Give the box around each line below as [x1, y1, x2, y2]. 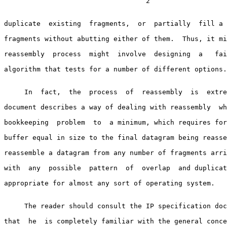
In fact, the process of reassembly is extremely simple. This [4, 88, 24, 96]
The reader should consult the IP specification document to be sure [4, 202, 24, 210]
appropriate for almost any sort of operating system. [4, 179, 215, 187]
